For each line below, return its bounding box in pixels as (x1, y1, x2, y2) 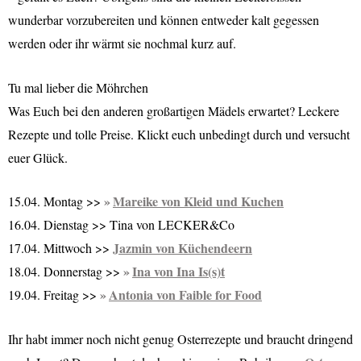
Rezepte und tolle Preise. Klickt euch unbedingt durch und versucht (8, 125, 350, 143)
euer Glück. (8, 148, 68, 166)
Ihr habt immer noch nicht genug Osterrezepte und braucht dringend (8, 330, 353, 347)
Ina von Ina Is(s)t (132, 262, 225, 281)
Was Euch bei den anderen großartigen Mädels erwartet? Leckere (8, 102, 339, 119)
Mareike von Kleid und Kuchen (113, 192, 284, 211)
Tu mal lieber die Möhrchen (8, 78, 148, 96)
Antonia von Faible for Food (109, 285, 262, 305)
